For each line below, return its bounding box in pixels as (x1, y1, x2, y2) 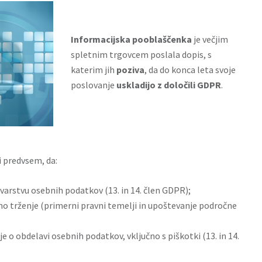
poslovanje (71, 79, 116, 91)
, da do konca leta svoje (144, 64, 236, 75)
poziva (116, 64, 144, 75)
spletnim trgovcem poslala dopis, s (71, 49, 212, 60)
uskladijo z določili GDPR (116, 79, 221, 91)
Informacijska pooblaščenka (71, 33, 192, 45)
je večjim (192, 33, 228, 45)
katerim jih (71, 64, 116, 75)
